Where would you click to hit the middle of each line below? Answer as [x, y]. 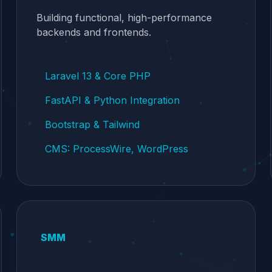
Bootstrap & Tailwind [92, 124]
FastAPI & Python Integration [112, 100]
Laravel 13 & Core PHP [97, 76]
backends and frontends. [93, 32]
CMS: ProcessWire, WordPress [116, 149]
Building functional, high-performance [124, 18]
